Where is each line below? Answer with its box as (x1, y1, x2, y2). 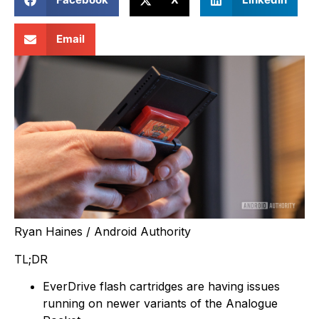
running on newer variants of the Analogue (43, 296, 278, 310)
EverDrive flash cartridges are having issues (43, 278, 280, 293)
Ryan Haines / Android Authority (14, 224, 191, 239)
